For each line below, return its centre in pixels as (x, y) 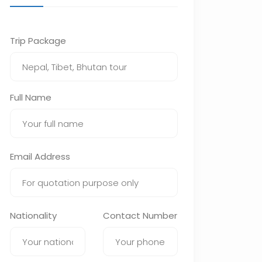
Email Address (40, 156)
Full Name (31, 97)
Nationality (33, 216)
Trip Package (38, 41)
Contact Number (140, 216)
